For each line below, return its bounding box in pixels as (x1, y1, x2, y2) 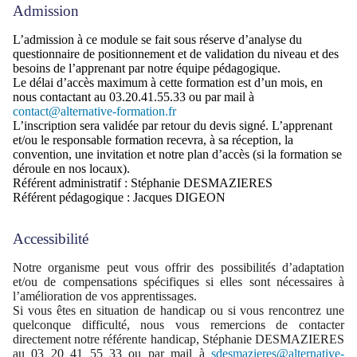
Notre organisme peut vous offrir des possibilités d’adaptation (13, 260, 344, 274)
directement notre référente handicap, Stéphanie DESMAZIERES (13, 331, 344, 346)
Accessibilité (13, 230, 88, 247)
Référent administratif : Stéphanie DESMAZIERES (13, 176, 273, 190)
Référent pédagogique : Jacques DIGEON (13, 190, 226, 204)
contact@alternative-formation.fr (13, 104, 176, 118)
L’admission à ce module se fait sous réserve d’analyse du (13, 33, 302, 46)
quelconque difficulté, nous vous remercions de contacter (13, 317, 344, 331)
